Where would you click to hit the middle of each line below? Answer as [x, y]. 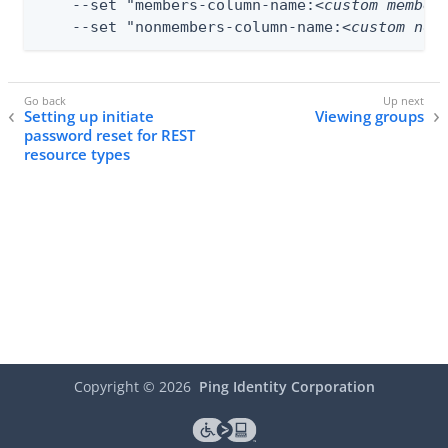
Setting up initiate [89, 116]
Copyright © [116, 387]
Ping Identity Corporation [286, 387]
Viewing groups [369, 116]
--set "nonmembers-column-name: [189, 26]
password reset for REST [109, 135]
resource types [77, 154]
